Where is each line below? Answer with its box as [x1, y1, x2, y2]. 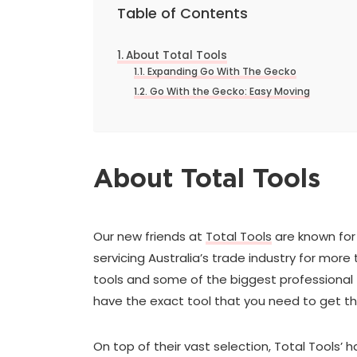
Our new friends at [93, 227, 206, 245]
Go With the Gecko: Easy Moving [149, 84, 310, 98]
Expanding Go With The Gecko [147, 64, 296, 78]
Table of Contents [117, 2, 248, 23]
